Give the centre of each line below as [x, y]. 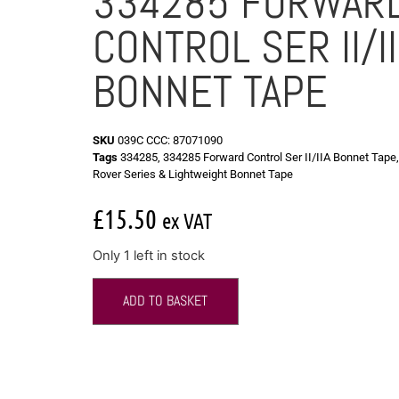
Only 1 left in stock [149, 255]
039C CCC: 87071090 [170, 140]
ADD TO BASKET [165, 301]
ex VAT [187, 220]
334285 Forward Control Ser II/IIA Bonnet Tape [280, 157]
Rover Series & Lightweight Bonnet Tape [193, 174]
